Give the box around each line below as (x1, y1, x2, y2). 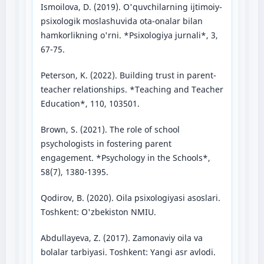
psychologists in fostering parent (40, 137, 171, 149)
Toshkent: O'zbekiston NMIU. (40, 206, 156, 217)
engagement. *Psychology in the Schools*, (40, 151, 210, 163)
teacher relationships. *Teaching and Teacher (40, 83, 223, 95)
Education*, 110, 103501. (40, 97, 140, 109)
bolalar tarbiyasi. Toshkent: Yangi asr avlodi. (40, 246, 216, 258)
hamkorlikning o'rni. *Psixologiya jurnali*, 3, (40, 29, 218, 41)
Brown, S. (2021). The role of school (40, 123, 180, 135)
